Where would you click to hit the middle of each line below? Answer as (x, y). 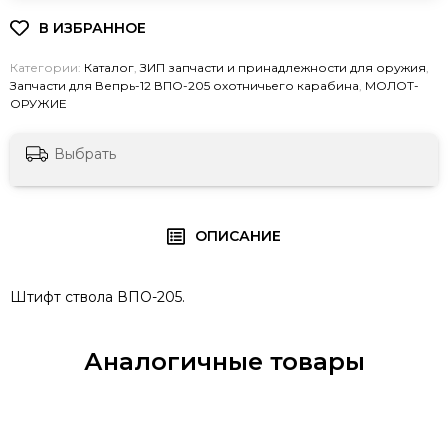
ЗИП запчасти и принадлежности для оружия (283, 67)
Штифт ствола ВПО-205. (97, 297)
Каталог (109, 67)
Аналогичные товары (224, 362)
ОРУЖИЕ (38, 103)
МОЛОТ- (392, 85)
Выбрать (85, 154)
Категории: (47, 67)
